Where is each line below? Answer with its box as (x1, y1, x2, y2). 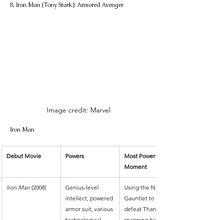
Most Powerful (124, 152, 164, 160)
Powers (65, 152, 84, 160)
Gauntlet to (124, 194, 156, 202)
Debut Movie (6, 152, 41, 160)
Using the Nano (124, 184, 166, 192)
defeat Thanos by (124, 205, 171, 213)
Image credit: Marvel (46, 106, 110, 115)
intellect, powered (65, 194, 114, 202)
